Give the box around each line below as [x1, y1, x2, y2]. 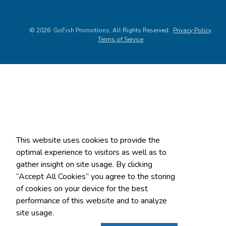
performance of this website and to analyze [16, 195, 167, 206]
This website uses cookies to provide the [16, 134, 160, 146]
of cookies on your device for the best [16, 183, 148, 194]
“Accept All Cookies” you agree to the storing [16, 171, 175, 182]
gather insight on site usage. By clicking [16, 158, 152, 170]
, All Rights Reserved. [109, 26, 171, 35]
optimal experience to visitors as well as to [16, 146, 166, 158]
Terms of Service [97, 35, 143, 44]
